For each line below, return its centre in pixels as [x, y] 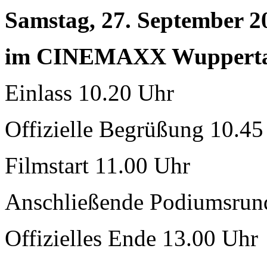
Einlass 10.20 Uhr [89, 93]
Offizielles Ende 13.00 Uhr [131, 238]
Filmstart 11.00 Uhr [97, 166]
